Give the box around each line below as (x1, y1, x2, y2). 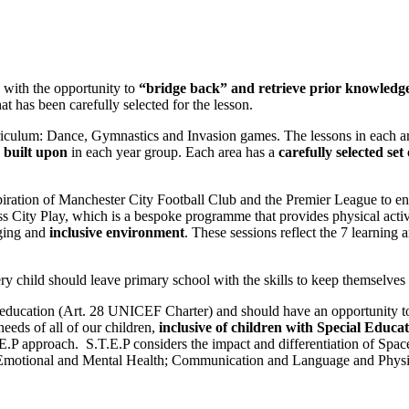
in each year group (68, 143, 178, 160)
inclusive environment (46, 224, 184, 240)
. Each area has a (178, 143, 278, 160)
